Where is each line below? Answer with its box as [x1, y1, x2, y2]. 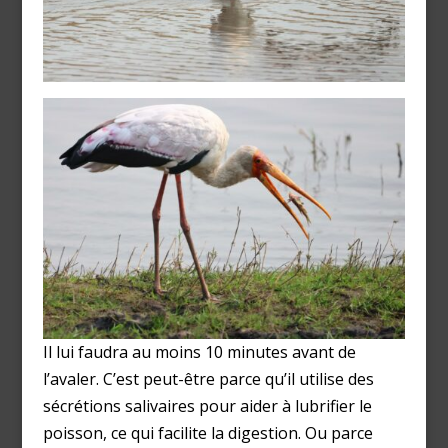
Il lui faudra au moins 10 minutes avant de [42, 341, 356, 364]
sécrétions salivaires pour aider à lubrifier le [42, 395, 372, 418]
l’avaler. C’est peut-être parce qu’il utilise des [42, 368, 374, 391]
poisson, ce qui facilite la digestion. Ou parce [42, 422, 373, 445]
